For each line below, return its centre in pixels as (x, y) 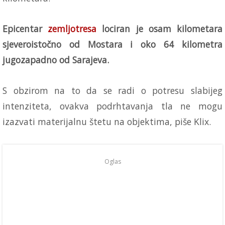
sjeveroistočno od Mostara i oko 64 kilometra (113, 44)
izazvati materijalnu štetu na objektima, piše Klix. (107, 121)
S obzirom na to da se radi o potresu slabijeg (113, 90)
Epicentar (25, 28)
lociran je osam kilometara (162, 28)
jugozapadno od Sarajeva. (56, 60)
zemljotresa (75, 28)
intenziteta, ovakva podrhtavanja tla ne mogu (113, 106)
